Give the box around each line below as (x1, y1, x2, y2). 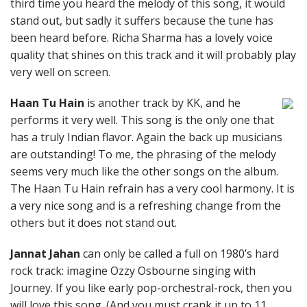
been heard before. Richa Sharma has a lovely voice (10, 30, 273, 45)
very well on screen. (10, 64, 110, 79)
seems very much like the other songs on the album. (10, 164, 278, 179)
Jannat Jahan (10, 246, 80, 261)
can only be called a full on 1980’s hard (80, 246, 279, 261)
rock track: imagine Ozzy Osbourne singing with (10, 263, 256, 278)
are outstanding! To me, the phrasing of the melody (10, 147, 276, 162)
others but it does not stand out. (10, 215, 177, 230)
